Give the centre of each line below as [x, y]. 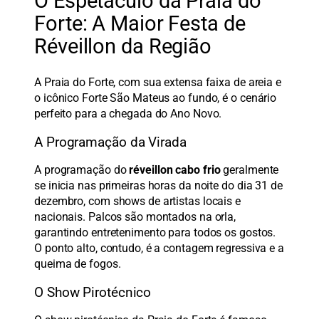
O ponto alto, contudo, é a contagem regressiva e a [159, 249]
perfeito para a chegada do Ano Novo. [128, 114]
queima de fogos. [78, 264]
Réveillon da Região [123, 46]
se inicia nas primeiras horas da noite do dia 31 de [158, 186]
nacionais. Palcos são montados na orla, [135, 217]
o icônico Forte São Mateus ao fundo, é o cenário [156, 98]
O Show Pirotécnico [93, 292]
